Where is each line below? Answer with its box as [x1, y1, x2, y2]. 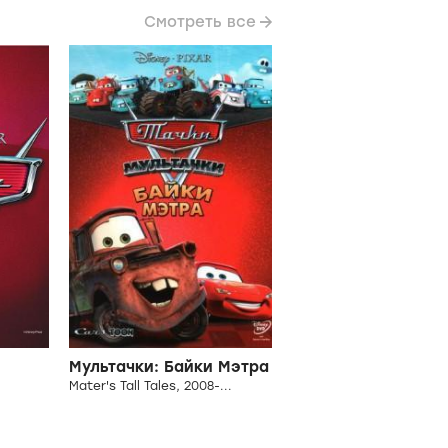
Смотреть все [144, 12, 256, 31]
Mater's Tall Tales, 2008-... [69, 379, 233, 394]
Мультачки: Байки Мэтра [69, 358, 270, 377]
